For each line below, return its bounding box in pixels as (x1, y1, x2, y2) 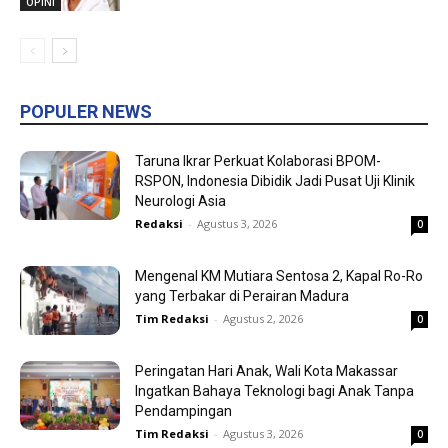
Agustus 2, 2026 (223, 310, 303, 326)
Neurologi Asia (135, 192, 226, 209)
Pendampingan (135, 402, 232, 419)
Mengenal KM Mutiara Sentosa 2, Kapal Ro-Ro (135, 267, 423, 284)
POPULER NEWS (20, 100, 152, 122)
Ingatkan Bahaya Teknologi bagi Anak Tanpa (135, 382, 414, 399)
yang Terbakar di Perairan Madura (135, 287, 349, 304)
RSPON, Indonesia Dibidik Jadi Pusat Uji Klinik (135, 172, 415, 189)
